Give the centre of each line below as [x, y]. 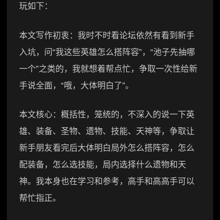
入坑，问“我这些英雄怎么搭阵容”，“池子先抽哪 [107, 52]
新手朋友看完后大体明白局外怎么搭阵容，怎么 [107, 148]
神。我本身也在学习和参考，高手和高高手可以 [107, 182]
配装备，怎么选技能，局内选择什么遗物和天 [103, 165]
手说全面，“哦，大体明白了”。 [76, 85]
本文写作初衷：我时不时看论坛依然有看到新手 [107, 35]
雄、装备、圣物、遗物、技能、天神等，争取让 [107, 132]
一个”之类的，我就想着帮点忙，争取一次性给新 [108, 69]
